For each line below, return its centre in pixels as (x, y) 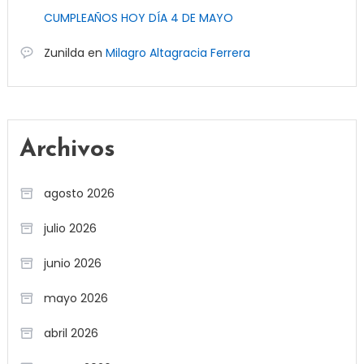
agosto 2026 (79, 193)
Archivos (67, 149)
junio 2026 (72, 263)
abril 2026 (71, 333)
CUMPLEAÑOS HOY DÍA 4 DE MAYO (138, 17)
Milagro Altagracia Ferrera (178, 52)
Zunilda (64, 52)
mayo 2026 (76, 298)
